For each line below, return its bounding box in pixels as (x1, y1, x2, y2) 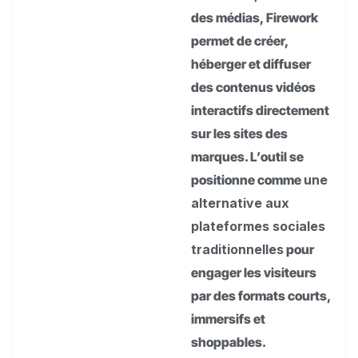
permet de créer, (191, 33, 288, 49)
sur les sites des (191, 125, 288, 141)
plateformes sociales (191, 218, 325, 234)
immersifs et (191, 311, 265, 327)
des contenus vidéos (191, 79, 316, 95)
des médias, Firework (191, 10, 318, 26)
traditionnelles (191, 241, 284, 257)
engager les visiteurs (191, 265, 316, 280)
